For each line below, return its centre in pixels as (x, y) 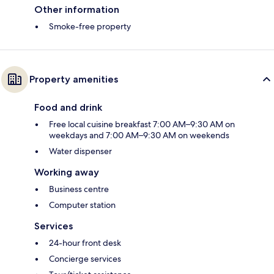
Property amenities (74, 80)
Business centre (79, 189)
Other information (77, 10)
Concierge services (85, 259)
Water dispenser (80, 151)
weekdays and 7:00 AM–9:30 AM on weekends (139, 135)
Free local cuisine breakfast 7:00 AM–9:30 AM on (142, 124)
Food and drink (68, 108)
